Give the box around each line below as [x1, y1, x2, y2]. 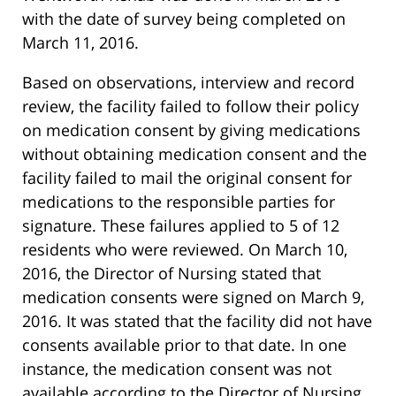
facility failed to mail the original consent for [22, 166, 352, 188]
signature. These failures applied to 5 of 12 [22, 214, 339, 236]
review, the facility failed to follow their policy [22, 95, 359, 117]
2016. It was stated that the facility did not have [22, 309, 372, 331]
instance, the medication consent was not [22, 357, 331, 379]
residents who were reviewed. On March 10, [22, 238, 347, 260]
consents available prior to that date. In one [22, 333, 346, 355]
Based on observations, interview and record [22, 71, 354, 93]
